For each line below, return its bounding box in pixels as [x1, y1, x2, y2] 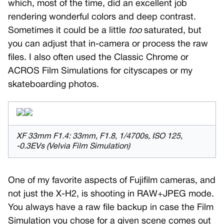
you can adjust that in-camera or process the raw [8, 40, 208, 49]
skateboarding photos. [8, 80, 99, 89]
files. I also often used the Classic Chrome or [8, 53, 188, 62]
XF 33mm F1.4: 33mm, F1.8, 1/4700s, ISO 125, [16, 133, 182, 140]
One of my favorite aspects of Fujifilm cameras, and [8, 176, 215, 185]
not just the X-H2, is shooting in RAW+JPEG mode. [8, 190, 214, 199]
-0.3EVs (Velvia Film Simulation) [16, 143, 130, 150]
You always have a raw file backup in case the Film [8, 203, 213, 212]
